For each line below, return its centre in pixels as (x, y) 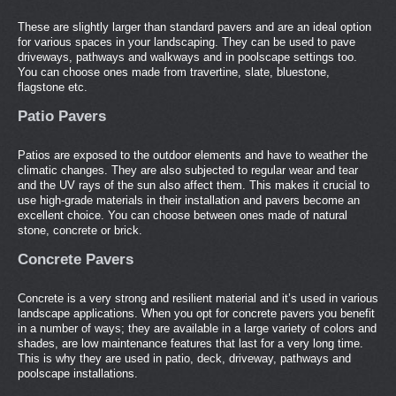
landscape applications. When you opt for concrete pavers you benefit (196, 313)
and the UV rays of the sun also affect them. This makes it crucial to (194, 185)
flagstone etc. (53, 87)
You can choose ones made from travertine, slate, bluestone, (174, 72)
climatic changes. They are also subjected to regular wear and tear (188, 170)
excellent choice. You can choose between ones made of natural (183, 215)
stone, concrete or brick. (80, 230)
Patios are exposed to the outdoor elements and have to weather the (193, 155)
